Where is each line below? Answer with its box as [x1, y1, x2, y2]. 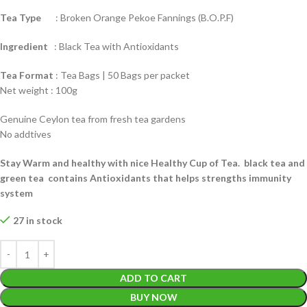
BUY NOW [130, 291, 177, 304]
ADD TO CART [120, 272, 187, 284]
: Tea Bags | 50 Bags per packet [53, 69, 190, 82]
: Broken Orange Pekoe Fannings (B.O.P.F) [47, 12, 234, 24]
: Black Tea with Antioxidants [48, 40, 179, 53]
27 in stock [13, 214, 62, 227]
